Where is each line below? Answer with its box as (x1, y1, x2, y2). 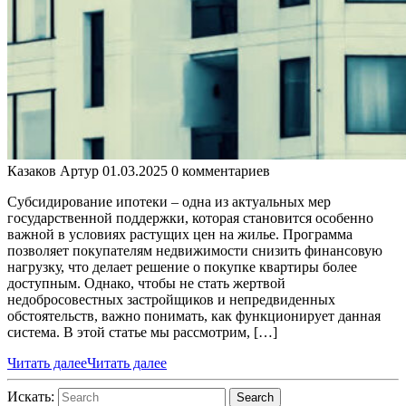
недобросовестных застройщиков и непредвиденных (7, 291, 335, 307)
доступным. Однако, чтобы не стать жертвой (7, 275, 285, 291)
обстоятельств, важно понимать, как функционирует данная (7, 307, 381, 324)
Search (237, 390, 274, 404)
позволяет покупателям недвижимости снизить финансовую (7, 242, 382, 258)
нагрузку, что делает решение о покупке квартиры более (7, 258, 357, 275)
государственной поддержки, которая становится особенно (7, 209, 373, 226)
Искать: (7, 388, 54, 404)
